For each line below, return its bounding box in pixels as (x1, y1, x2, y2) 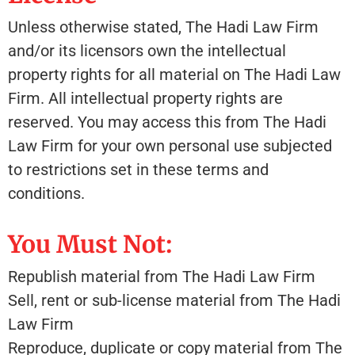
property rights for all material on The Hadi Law (8, 64, 341, 84)
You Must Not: (8, 228, 172, 259)
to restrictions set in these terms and (8, 159, 269, 179)
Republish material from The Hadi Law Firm (8, 266, 315, 286)
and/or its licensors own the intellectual (8, 40, 286, 60)
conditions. (8, 183, 85, 203)
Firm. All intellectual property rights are (8, 88, 283, 108)
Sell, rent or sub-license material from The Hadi (8, 290, 341, 310)
